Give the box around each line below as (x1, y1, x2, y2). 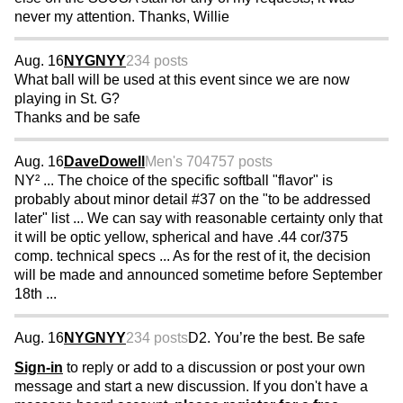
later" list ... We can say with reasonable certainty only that (14, 210, 382, 227)
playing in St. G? (14, 91, 120, 107)
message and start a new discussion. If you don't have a (14, 379, 368, 395)
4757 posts (202, 154, 273, 170)
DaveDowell (64, 154, 145, 170)
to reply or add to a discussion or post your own (63, 360, 365, 376)
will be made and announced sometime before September (14, 267, 382, 283)
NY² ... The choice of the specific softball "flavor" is (14, 173, 333, 189)
